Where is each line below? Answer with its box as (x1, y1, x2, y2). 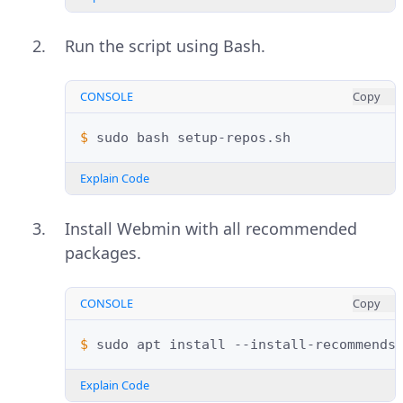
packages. (65, 242, 141, 264)
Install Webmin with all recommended (65, 218, 357, 240)
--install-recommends (234, 336, 396, 354)
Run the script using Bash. (65, 35, 265, 58)
